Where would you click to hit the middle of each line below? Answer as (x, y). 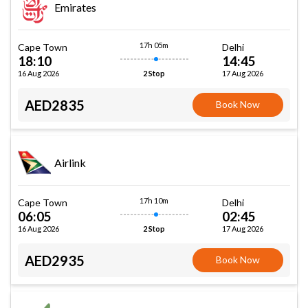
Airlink (70, 162)
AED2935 (55, 260)
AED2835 (55, 105)
